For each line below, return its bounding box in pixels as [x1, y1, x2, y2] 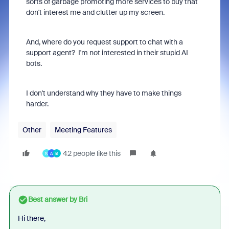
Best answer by [28, 195, 77, 204]
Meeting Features [54, 125, 112, 134]
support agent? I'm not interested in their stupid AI [26, 48, 188, 57]
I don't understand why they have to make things [26, 88, 181, 98]
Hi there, [17, 214, 45, 223]
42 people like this [62, 149, 121, 158]
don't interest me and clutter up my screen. [26, 8, 165, 17]
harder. [26, 99, 49, 108]
